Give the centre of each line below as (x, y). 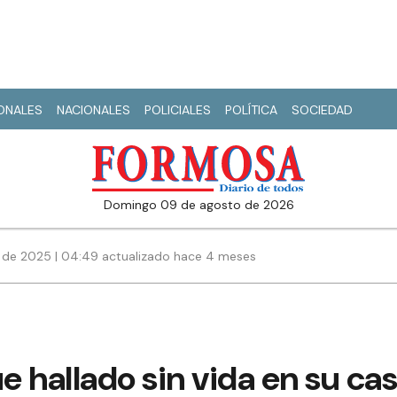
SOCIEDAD (322, 110)
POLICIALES (178, 110)
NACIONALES (93, 110)
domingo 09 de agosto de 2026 (203, 205)
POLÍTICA (251, 110)
